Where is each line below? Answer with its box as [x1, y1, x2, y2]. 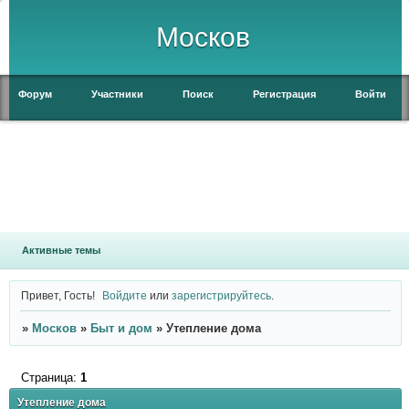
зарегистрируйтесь [172, 288, 272, 301]
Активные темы [21, 245, 100, 256]
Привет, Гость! [20, 288, 95, 301]
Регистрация [253, 89, 316, 100]
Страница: [20, 370, 80, 384]
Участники [91, 89, 143, 100]
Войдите [102, 288, 148, 301]
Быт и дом [89, 321, 152, 336]
